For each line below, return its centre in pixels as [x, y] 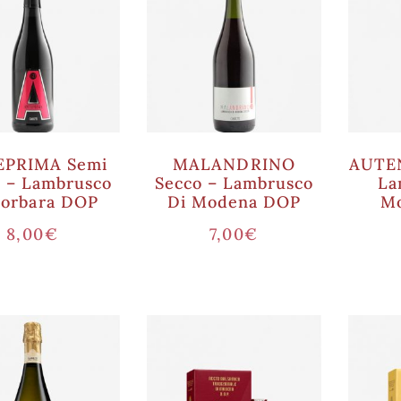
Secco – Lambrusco [234, 183]
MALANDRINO [234, 164]
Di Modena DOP [234, 202]
